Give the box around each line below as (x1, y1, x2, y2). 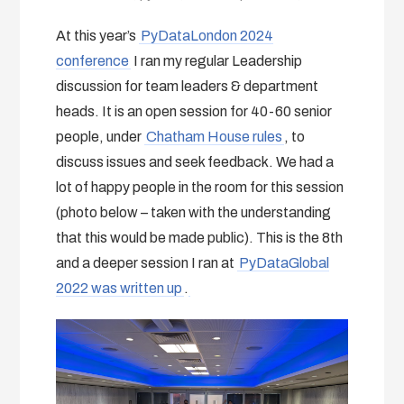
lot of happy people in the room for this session (56, 179, 344, 195)
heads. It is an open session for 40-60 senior (56, 103, 333, 119)
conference (56, 52, 130, 69)
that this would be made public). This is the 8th (56, 229, 344, 245)
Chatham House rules (146, 128, 283, 144)
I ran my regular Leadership (131, 52, 303, 69)
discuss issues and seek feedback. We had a (56, 153, 335, 170)
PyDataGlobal (239, 254, 330, 271)
